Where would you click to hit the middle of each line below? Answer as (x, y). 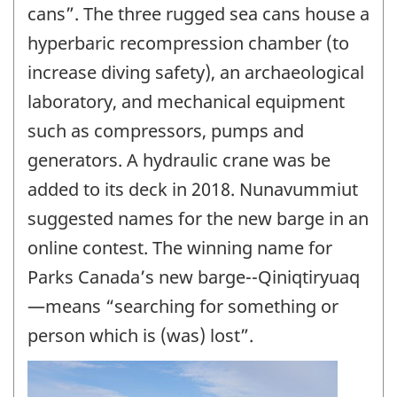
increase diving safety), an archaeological (196, 73)
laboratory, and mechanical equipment (186, 102)
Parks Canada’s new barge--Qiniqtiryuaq (194, 277)
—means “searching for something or (183, 307)
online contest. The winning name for (180, 248)
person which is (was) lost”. (140, 336)
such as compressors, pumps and (166, 131)
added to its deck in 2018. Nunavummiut (193, 190)
